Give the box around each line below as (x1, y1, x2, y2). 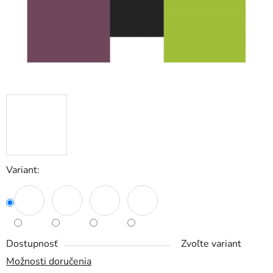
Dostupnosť (6, 237, 58, 251)
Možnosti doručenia (6, 255, 91, 269)
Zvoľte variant (181, 237, 241, 251)
